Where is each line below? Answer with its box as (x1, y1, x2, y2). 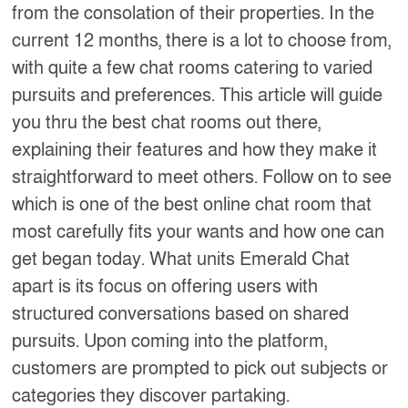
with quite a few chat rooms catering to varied (12, 56, 373, 80)
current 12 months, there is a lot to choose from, (12, 28, 392, 53)
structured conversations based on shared (12, 301, 350, 326)
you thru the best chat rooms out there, (12, 110, 321, 135)
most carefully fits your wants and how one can (12, 219, 385, 244)
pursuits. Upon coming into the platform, (12, 329, 328, 353)
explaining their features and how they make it (12, 138, 378, 162)
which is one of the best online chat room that (12, 192, 372, 217)
